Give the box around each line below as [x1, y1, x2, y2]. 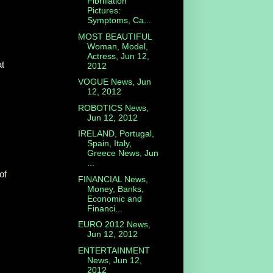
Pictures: [87, 5, 121, 16]
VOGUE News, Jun [77, 77, 151, 87]
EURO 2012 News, [77, 219, 151, 230]
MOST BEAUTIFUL [77, 31, 152, 41]
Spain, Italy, [87, 138, 132, 149]
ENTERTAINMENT [77, 245, 150, 255]
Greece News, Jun [87, 148, 158, 158]
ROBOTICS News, [77, 102, 149, 113]
